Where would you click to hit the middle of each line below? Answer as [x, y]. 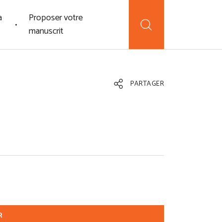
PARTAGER [146, 84]
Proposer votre [55, 18]
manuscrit [46, 31]
